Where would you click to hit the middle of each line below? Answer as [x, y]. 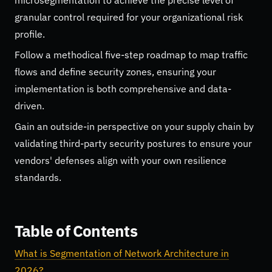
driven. [29, 105]
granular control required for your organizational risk [129, 17]
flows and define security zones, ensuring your [115, 71]
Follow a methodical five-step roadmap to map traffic [131, 54]
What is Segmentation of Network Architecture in [122, 253]
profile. [30, 34]
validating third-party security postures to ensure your [133, 144]
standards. [38, 178]
